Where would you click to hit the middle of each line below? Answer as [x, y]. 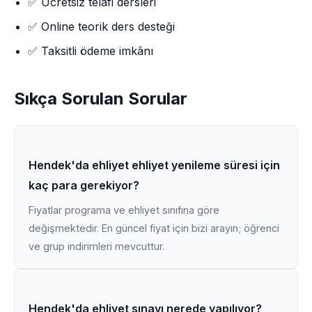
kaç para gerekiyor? [84, 185]
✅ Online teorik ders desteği [101, 26]
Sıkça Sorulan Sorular [101, 99]
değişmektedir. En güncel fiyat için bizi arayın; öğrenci [154, 228]
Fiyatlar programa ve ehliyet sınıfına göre [124, 210]
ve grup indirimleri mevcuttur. [96, 246]
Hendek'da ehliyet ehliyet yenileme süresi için [154, 165]
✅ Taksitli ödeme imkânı [91, 51]
